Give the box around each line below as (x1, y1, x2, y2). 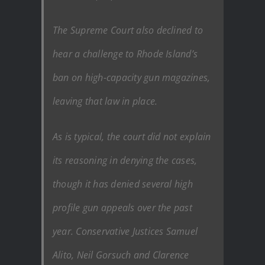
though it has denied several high (53, 177, 193, 190)
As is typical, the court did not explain (53, 130, 211, 143)
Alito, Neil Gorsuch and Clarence (53, 248, 189, 261)
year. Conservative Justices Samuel (53, 224, 198, 238)
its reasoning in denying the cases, (53, 153, 198, 167)
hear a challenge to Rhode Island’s (53, 47, 198, 60)
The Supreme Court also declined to (53, 23, 203, 37)
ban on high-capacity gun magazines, (53, 70, 211, 84)
